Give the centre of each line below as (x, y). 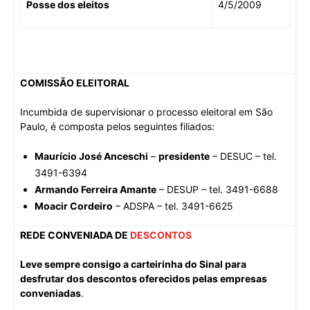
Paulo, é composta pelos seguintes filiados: (117, 126)
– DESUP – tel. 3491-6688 (217, 189)
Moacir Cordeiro (74, 206)
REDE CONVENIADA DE (75, 235)
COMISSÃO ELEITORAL (75, 82)
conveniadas (51, 293)
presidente (184, 156)
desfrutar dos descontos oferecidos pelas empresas (144, 278)
